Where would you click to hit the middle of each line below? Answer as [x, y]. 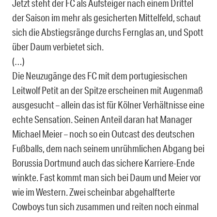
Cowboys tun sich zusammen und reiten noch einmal [105, 206]
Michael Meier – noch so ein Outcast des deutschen [103, 133]
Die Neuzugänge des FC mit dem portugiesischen [100, 75]
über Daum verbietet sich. [58, 46]
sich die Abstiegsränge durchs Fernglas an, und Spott [108, 32]
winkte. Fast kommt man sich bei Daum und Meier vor [107, 177]
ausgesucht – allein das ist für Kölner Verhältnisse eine [108, 104]
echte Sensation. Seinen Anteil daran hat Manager [102, 119]
